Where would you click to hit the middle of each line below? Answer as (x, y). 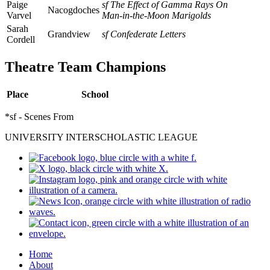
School (95, 94)
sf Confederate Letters (144, 34)
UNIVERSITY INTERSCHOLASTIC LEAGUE (101, 137)
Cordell (21, 39)
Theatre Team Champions (85, 67)
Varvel (19, 15)
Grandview (69, 34)
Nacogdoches (74, 10)
